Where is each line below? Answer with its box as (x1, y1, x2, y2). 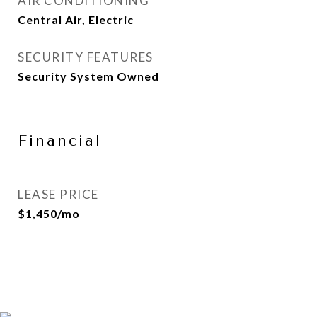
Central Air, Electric (18, 13, 134, 26)
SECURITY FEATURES (18, 50, 154, 64)
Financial (18, 132, 102, 149)
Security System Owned (18, 69, 159, 83)
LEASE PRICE (18, 187, 99, 202)
